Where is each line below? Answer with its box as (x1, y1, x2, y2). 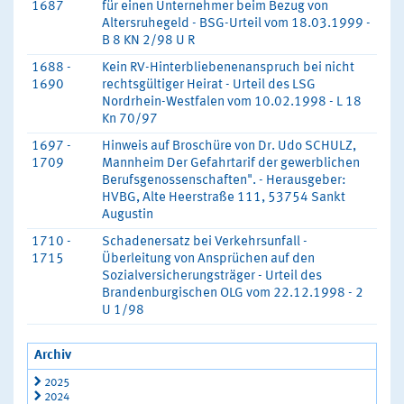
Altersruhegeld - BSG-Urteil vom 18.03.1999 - (102, 17, 371, 31)
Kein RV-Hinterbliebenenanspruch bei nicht (102, 61, 354, 75)
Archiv (34, 349, 71, 363)
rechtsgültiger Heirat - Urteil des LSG (102, 78, 316, 92)
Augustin (102, 208, 153, 222)
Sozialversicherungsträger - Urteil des (102, 270, 322, 283)
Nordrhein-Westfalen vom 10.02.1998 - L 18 (102, 96, 362, 109)
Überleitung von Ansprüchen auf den (102, 252, 315, 266)
